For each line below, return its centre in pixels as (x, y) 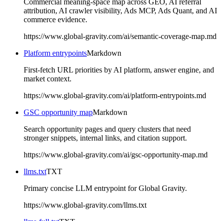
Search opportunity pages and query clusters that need (107, 129)
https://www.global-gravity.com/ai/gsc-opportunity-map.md (116, 154)
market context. (48, 78)
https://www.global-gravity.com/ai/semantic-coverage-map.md (120, 36)
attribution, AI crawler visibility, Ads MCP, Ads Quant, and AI (120, 10)
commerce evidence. (55, 19)
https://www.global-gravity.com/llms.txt (85, 205)
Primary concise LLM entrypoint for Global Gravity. (105, 188)
